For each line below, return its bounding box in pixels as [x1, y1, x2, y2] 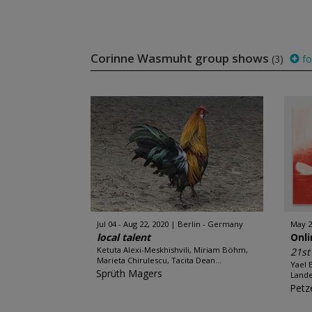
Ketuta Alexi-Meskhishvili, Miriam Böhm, [96, 244, 248, 255]
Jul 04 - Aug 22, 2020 [96, 219, 169, 229]
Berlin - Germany [177, 219, 243, 229]
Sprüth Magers [95, 267, 162, 280]
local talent [96, 231, 150, 244]
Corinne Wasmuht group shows [90, 50, 272, 66]
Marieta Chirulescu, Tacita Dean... [96, 255, 221, 265]
